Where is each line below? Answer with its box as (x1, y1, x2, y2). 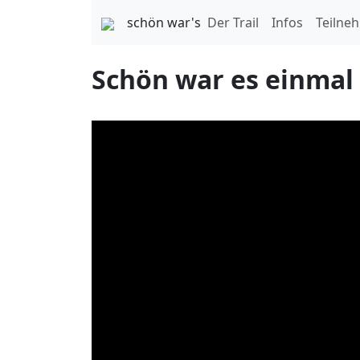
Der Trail (207, 14, 259, 31)
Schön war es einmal (92, 62, 354, 96)
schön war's (127, 14, 201, 31)
